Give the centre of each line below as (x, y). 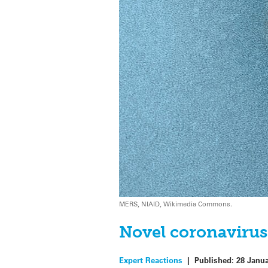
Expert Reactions (151, 260)
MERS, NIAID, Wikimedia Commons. (176, 204)
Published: (216, 260)
